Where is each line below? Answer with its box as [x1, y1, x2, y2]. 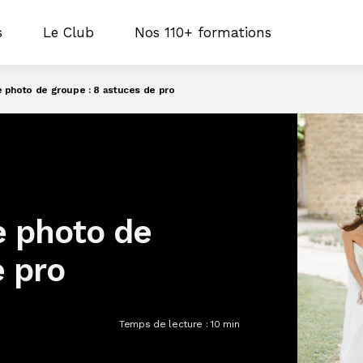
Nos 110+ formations [134, 23, 271, 41]
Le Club [42, 23, 94, 41]
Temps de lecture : [118, 318, 211, 330]
